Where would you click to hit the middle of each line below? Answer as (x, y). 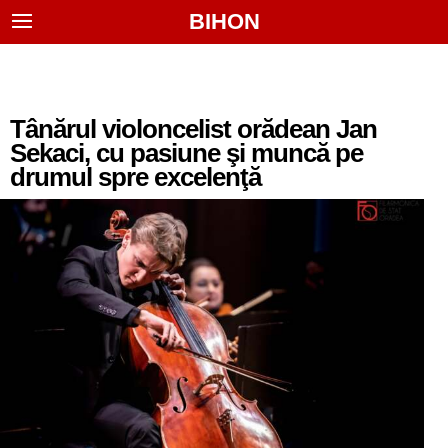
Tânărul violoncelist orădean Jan (193, 129)
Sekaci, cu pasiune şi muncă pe (186, 153)
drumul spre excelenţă (135, 177)
